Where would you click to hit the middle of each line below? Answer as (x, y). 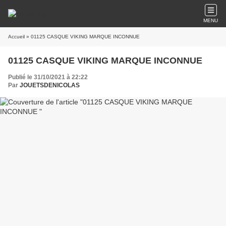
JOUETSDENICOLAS (50, 85)
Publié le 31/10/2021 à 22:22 (48, 77)
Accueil (16, 37)
